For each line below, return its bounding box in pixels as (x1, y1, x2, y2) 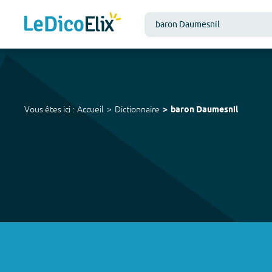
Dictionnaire (115, 104, 160, 114)
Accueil (77, 104, 104, 114)
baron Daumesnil (171, 104, 238, 116)
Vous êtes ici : (24, 104, 74, 114)
